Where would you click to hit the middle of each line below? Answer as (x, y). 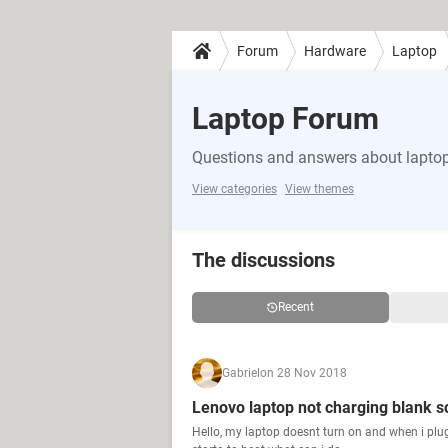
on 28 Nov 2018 (303, 373)
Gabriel (241, 373)
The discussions (263, 260)
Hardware (335, 50)
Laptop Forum (285, 118)
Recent (295, 307)
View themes (319, 189)
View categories (234, 189)
